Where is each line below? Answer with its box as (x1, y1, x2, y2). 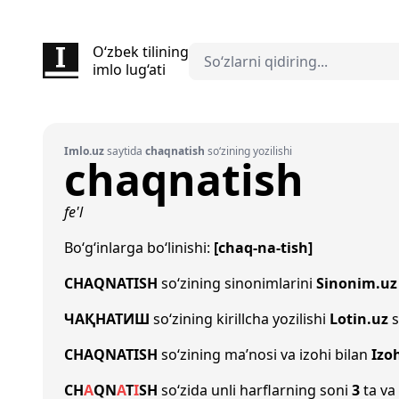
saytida (104, 143, 145, 159)
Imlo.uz (64, 143, 104, 159)
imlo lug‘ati (93, 60, 166, 79)
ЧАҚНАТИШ (64, 309, 150, 329)
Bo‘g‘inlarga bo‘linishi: (64, 238, 214, 257)
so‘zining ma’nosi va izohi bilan (158, 345, 371, 364)
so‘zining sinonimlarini (158, 273, 316, 293)
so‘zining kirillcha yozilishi (150, 309, 330, 329)
